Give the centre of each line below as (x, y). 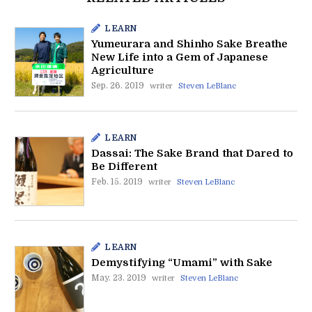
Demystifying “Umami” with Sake (181, 262)
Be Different (124, 166)
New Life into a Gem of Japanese (179, 57)
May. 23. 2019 (118, 278)
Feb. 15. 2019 (117, 181)
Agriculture (122, 70)
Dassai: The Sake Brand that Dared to (192, 153)
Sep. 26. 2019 (117, 85)
